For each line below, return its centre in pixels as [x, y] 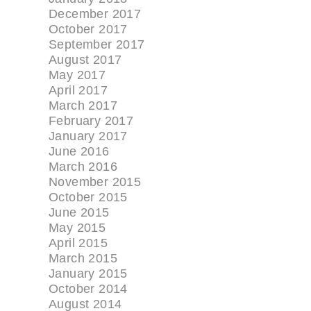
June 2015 [79, 212]
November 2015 [95, 182]
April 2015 [78, 243]
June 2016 [79, 151]
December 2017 [95, 14]
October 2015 [88, 197]
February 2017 [91, 120]
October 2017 [88, 29]
